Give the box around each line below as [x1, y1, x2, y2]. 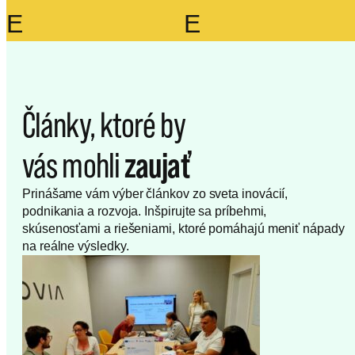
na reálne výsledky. [22, 239, 129, 254]
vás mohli [22, 145, 124, 185]
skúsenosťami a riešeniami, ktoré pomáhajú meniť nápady [22, 222, 345, 236]
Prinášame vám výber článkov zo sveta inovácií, [22, 187, 288, 201]
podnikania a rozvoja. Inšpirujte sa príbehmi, [22, 204, 267, 219]
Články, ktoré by [22, 105, 185, 145]
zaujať [124, 145, 190, 185]
